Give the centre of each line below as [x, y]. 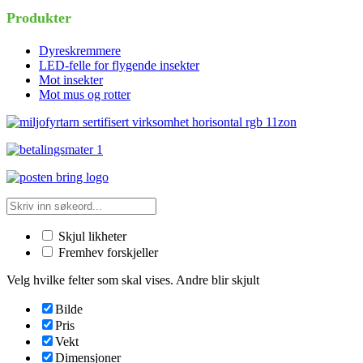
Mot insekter [71, 79]
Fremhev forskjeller [107, 252]
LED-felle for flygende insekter [119, 65]
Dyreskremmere [80, 50]
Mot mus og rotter [85, 94]
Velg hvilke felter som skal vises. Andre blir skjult [133, 280]
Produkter [39, 17]
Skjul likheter [91, 236]
